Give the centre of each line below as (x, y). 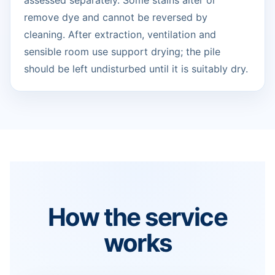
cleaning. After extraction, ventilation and (120, 35)
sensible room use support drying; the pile (122, 52)
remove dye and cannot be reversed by (116, 17)
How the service (137, 217)
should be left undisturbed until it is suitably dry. (136, 69)
